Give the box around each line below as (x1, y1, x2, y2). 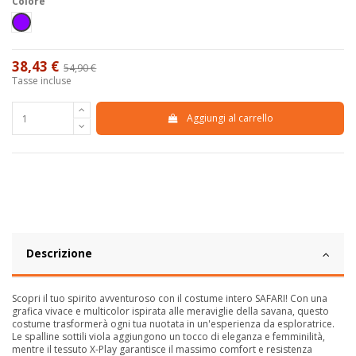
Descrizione (26, 246, 92, 261)
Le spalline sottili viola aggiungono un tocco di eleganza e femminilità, (12, 330, 325, 343)
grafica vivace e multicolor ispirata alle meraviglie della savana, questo (12, 304, 329, 318)
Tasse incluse (12, 74, 72, 88)
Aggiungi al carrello (186, 111, 273, 126)
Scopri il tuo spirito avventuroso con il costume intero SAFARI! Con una (12, 292, 327, 305)
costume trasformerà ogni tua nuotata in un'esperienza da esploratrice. (12, 317, 335, 331)
